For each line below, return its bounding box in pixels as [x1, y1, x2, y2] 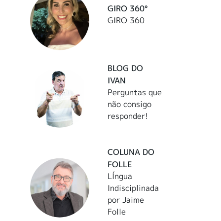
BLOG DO [108, 62, 144, 74]
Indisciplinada [108, 182, 159, 193]
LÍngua [108, 170, 133, 182]
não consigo [108, 98, 152, 110]
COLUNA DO [108, 146, 155, 157]
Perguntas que [108, 86, 162, 98]
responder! [108, 110, 148, 121]
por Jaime [108, 194, 145, 205]
